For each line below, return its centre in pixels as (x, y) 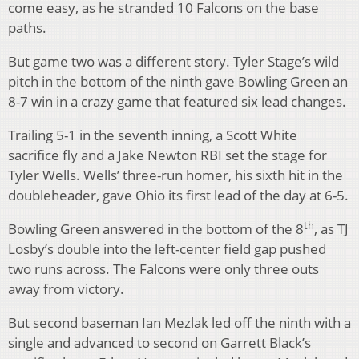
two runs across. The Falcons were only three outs (163, 269)
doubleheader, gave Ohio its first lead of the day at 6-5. (178, 196)
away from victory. (66, 289)
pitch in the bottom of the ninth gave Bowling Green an (178, 82)
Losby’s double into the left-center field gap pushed (167, 249)
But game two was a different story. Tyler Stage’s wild (173, 62)
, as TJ (331, 229)
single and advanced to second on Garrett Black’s (159, 343)
